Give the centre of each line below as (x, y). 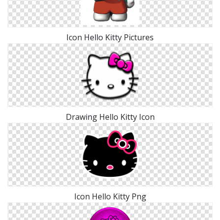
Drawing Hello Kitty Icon (110, 117)
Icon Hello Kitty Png (110, 196)
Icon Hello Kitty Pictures (110, 37)
